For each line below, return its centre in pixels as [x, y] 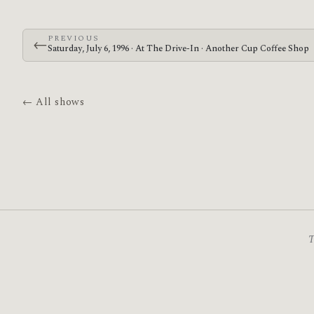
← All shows [54, 102]
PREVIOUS [73, 38]
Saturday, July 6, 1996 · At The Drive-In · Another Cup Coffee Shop [178, 48]
